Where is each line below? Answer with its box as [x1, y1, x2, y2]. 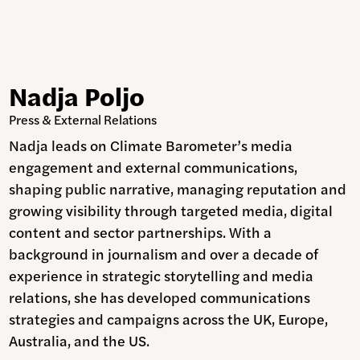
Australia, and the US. [9, 330, 155, 351]
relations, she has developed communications [9, 287, 311, 308]
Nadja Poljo [9, 77, 145, 114]
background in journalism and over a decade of [9, 243, 319, 264]
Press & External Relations [9, 110, 157, 129]
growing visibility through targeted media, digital [9, 200, 333, 221]
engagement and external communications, [9, 157, 298, 178]
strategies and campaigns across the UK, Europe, [9, 309, 329, 329]
